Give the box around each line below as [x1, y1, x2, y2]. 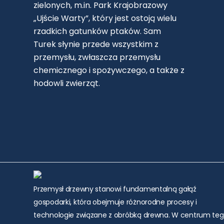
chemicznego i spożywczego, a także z [33, 64, 185, 76]
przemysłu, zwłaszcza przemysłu [33, 51, 161, 63]
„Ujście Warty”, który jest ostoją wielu [33, 12, 177, 24]
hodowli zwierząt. [33, 77, 100, 89]
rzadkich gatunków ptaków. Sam [33, 25, 161, 37]
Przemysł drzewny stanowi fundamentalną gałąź [33, 184, 196, 194]
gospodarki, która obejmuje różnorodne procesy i [33, 197, 197, 207]
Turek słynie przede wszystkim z [33, 38, 159, 50]
